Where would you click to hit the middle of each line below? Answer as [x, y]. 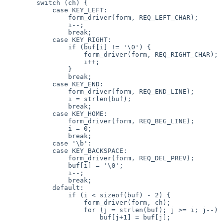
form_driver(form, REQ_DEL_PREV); [37, 158]
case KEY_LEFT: [29, 10]
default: [29, 187]
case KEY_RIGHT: [29, 39]
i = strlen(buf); [37, 99]
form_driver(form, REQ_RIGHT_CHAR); [44, 54]
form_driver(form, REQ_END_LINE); [37, 91]
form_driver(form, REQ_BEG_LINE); [37, 121]
